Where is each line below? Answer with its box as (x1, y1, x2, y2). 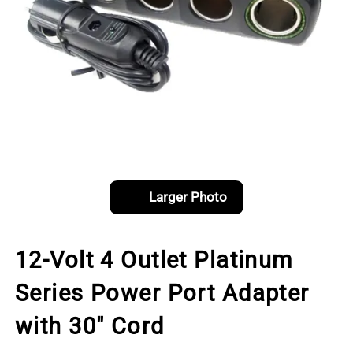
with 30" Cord (15, 313, 165, 340)
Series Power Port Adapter (15, 280, 310, 307)
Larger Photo (148, 189, 227, 205)
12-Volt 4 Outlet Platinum (15, 247, 293, 273)
